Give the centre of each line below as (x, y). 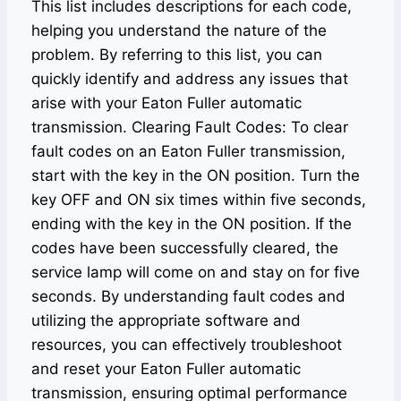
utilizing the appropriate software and (166, 320)
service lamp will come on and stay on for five (196, 272)
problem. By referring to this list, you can (177, 55)
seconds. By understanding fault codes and (188, 296)
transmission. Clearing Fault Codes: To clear (190, 127)
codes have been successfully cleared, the (185, 248)
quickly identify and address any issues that (190, 79)
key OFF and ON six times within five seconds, (199, 200)
